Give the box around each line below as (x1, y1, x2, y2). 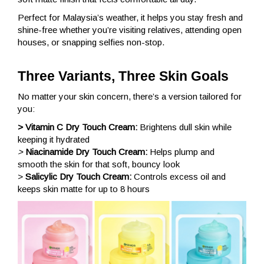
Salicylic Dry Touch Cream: (25, 171, 134, 181)
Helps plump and (150, 146, 214, 157)
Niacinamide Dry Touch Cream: (25, 146, 150, 157)
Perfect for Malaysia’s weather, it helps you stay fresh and (18, 12, 243, 23)
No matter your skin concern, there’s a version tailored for (18, 91, 242, 101)
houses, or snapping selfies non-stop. (18, 37, 164, 48)
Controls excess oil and (134, 171, 226, 181)
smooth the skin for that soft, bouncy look (18, 159, 180, 169)
